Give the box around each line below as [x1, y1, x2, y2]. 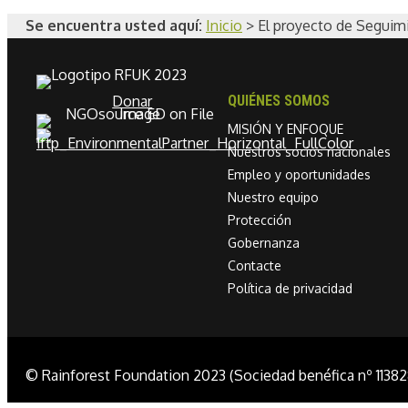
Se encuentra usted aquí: [25, 15, 202, 35]
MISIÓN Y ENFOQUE [228, 120, 344, 137]
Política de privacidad [228, 280, 353, 296]
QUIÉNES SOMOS [228, 91, 331, 109]
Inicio [206, 15, 242, 35]
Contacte [228, 257, 282, 273]
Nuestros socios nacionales [228, 143, 392, 159]
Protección [228, 211, 292, 228]
